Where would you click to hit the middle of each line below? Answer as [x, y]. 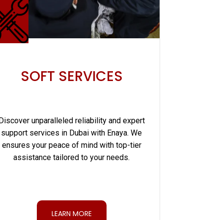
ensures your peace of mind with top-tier [71, 145]
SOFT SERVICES [71, 77]
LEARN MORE [71, 213]
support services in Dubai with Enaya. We [72, 133]
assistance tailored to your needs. [72, 158]
